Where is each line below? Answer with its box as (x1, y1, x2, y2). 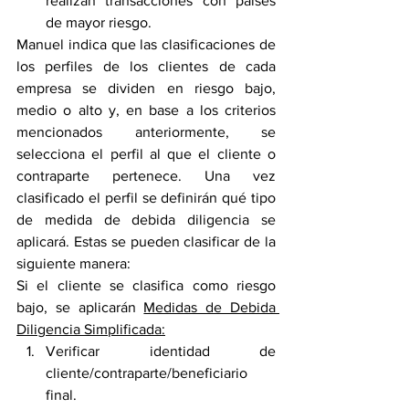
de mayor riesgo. (46, 15, 152, 31)
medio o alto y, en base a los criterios (16, 102, 276, 119)
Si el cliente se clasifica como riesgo (16, 278, 276, 294)
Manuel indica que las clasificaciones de (16, 37, 276, 53)
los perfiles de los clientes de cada (16, 58, 276, 75)
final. (46, 387, 77, 404)
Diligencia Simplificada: (16, 321, 165, 338)
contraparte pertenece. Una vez (16, 168, 276, 184)
